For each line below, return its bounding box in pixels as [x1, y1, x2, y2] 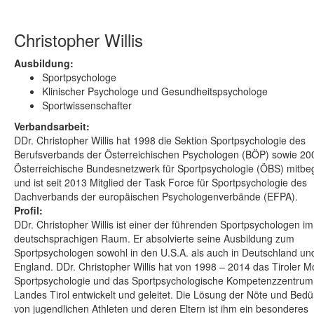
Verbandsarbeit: [13, 119, 90, 134]
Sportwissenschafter [41, 98, 132, 113]
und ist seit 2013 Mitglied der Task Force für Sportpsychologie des [13, 175, 307, 190]
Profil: [13, 203, 43, 218]
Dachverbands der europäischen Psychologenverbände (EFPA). [13, 189, 298, 204]
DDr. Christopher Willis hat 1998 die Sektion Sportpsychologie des [13, 133, 306, 148]
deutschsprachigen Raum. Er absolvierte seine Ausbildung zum [13, 231, 294, 246]
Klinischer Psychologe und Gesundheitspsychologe [41, 84, 268, 99]
